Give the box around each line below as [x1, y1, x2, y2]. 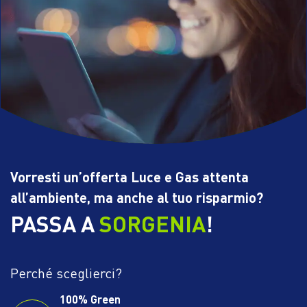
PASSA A [10, 209, 99, 238]
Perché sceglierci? [10, 263, 122, 282]
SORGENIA [99, 209, 206, 238]
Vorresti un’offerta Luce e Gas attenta [10, 167, 249, 186]
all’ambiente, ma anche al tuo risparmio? [10, 188, 263, 206]
